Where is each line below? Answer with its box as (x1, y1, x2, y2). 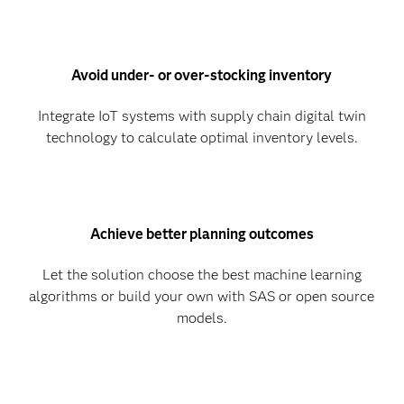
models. (176, 309, 227, 327)
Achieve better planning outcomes (89, 225, 314, 243)
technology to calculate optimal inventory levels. (45, 129, 358, 147)
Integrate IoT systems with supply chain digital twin (37, 107, 366, 125)
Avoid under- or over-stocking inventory (71, 67, 333, 85)
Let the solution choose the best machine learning (41, 266, 362, 284)
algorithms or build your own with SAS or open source (29, 288, 375, 306)
